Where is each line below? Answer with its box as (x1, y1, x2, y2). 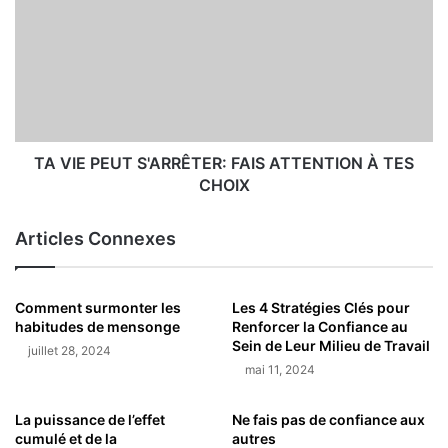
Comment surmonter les (15, 298, 181, 316)
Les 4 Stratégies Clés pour (232, 298, 410, 316)
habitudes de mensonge (15, 317, 180, 335)
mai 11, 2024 (245, 361, 315, 377)
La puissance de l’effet (15, 410, 165, 428)
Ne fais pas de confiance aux (232, 410, 425, 428)
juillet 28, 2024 (28, 342, 111, 358)
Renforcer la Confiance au (232, 317, 408, 335)
